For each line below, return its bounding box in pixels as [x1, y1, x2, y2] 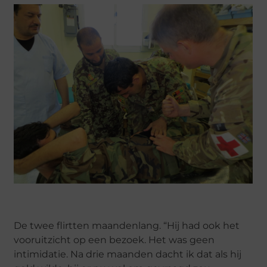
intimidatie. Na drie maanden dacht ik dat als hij [14, 249, 242, 260]
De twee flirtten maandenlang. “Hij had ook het [14, 220, 240, 232]
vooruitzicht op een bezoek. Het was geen [14, 234, 215, 246]
